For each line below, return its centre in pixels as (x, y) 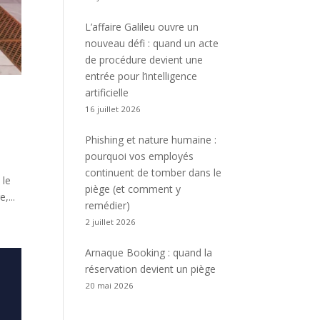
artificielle (107, 92)
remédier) (108, 205)
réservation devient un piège (151, 269)
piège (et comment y (133, 189)
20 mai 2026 (110, 285)
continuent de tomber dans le (154, 172)
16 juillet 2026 (113, 109)
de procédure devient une (144, 60)
